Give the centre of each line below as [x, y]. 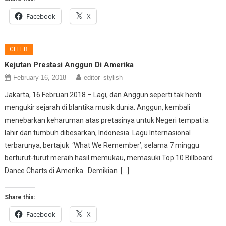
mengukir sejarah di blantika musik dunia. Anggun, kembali [98, 108]
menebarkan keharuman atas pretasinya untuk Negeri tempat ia [107, 120]
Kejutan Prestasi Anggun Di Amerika [69, 65]
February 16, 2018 [40, 78]
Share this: [20, 197]
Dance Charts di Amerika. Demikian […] [67, 171]
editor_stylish [103, 78]
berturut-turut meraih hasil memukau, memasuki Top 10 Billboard [109, 158]
